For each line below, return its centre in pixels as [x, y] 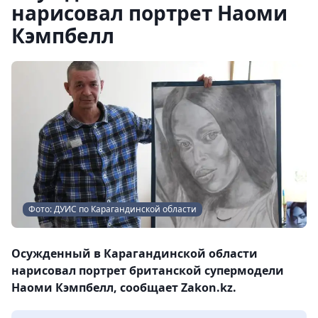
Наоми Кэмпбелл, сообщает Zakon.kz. [124, 287]
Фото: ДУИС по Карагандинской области [113, 209]
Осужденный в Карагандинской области [135, 253]
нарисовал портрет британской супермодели [148, 270]
